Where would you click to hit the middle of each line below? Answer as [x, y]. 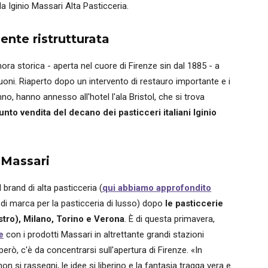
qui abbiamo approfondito [157, 188]
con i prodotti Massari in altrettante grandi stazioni [104, 234]
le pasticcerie [193, 203]
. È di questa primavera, [170, 219]
